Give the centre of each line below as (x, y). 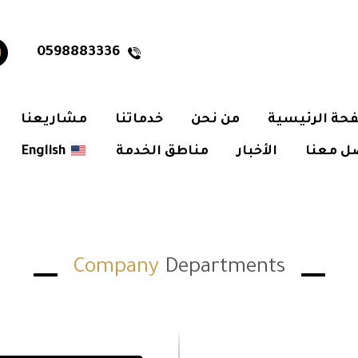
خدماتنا (139, 120)
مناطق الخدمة (162, 152)
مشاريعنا (54, 120)
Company (116, 268)
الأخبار (257, 152)
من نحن (215, 120)
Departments (222, 268)
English (44, 152)
